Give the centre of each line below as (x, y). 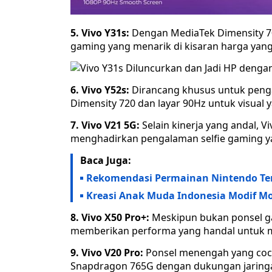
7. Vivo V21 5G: (105, 125)
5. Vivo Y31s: (100, 33)
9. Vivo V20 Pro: (107, 253)
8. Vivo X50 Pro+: (110, 218)
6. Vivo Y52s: (100, 90)
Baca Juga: (106, 161)
